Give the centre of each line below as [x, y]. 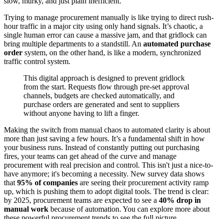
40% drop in [180, 200]
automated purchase [177, 44]
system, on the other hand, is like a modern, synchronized [112, 53]
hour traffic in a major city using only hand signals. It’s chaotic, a [103, 26]
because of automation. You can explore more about [129, 209]
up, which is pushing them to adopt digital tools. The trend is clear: [106, 192]
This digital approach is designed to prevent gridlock [104, 78]
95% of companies [47, 183]
